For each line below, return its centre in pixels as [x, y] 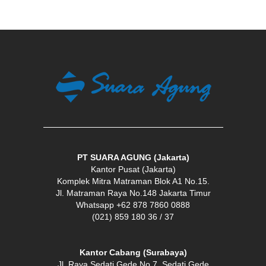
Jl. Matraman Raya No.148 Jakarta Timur [133, 193]
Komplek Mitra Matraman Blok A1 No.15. [133, 181]
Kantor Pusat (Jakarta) [133, 169]
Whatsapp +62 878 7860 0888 [133, 205]
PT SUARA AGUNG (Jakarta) [133, 157]
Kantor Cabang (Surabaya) [133, 252]
